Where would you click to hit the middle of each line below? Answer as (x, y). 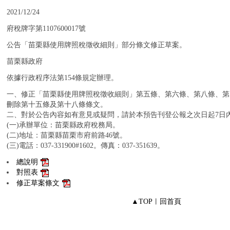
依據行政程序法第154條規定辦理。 (62, 78)
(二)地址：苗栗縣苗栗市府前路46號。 (67, 135)
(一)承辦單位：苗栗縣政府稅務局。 (63, 125)
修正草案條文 (38, 183)
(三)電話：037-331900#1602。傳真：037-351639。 (85, 146)
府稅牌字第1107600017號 (46, 28)
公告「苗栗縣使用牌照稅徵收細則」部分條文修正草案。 (97, 45)
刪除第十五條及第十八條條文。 (57, 104)
